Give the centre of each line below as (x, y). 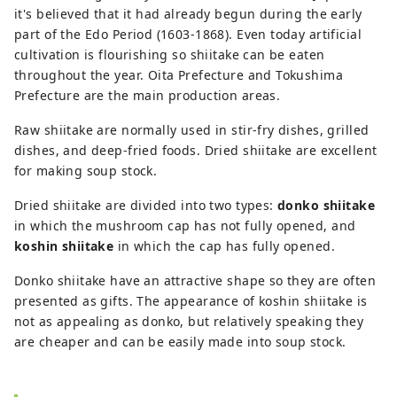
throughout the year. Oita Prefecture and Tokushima (179, 74)
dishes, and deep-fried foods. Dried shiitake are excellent (196, 150)
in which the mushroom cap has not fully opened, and (185, 225)
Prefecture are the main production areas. (148, 95)
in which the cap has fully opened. (225, 245)
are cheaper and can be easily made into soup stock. (180, 341)
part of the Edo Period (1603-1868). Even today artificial (188, 34)
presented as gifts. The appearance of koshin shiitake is (191, 300)
